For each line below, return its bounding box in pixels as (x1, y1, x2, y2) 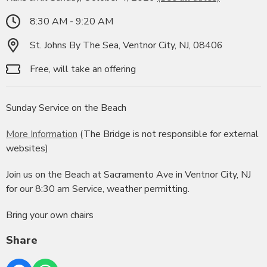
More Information (6, 127, 77, 141)
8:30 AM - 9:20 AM (30, 14, 113, 28)
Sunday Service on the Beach (6, 101, 126, 114)
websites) (6, 141, 48, 155)
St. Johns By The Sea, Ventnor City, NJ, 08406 (30, 38, 223, 52)
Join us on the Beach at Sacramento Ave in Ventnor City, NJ (6, 167, 251, 181)
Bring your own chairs (6, 208, 94, 222)
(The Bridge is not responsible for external (77, 127, 259, 141)
